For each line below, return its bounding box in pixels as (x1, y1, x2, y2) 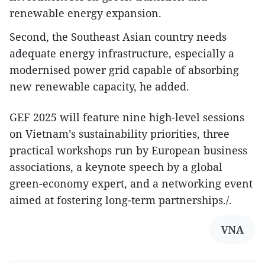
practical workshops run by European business (9, 143, 247, 157)
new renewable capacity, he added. (9, 79, 189, 93)
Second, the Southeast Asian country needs (9, 29, 227, 44)
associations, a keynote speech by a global (9, 159, 222, 174)
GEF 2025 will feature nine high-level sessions (9, 109, 244, 124)
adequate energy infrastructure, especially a (9, 46, 234, 60)
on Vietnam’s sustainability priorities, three (9, 126, 230, 141)
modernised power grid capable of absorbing (9, 62, 239, 77)
